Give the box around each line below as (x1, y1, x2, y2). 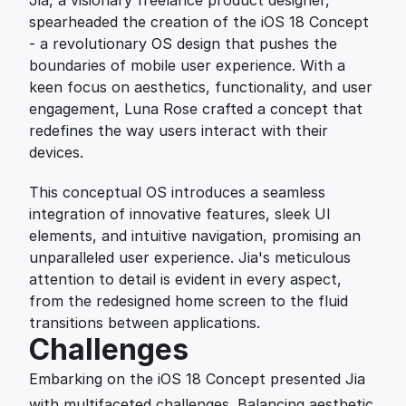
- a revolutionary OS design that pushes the (29, 34, 337, 53)
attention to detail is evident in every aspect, (29, 270, 342, 288)
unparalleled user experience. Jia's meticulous (29, 248, 351, 266)
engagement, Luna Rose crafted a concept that (29, 100, 362, 118)
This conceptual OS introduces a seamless (29, 183, 325, 201)
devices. (29, 143, 83, 161)
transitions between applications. (29, 314, 260, 332)
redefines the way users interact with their (29, 121, 328, 140)
